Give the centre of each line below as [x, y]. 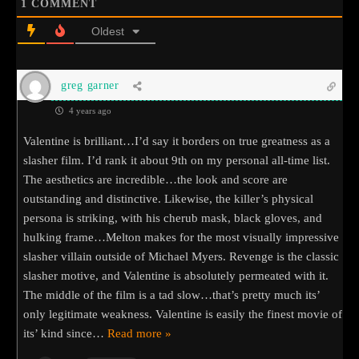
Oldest [108, 31]
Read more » [139, 333]
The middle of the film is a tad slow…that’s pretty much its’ [171, 294]
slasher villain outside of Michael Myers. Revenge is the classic [181, 256]
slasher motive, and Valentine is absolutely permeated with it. [176, 275]
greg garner [90, 86]
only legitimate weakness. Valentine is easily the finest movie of [183, 314]
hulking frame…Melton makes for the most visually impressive [181, 237]
